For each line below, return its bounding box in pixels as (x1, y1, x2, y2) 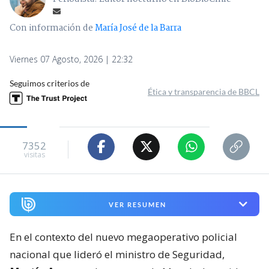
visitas (23, 150, 45, 160)
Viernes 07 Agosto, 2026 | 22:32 (10, 53, 133, 65)
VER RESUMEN (108, 200, 166, 208)
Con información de (10, 20, 93, 35)
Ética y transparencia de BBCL (148, 86, 259, 97)
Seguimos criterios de (10, 77, 89, 88)
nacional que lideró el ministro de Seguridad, (10, 247, 225, 262)
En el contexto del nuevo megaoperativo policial (10, 230, 237, 244)
